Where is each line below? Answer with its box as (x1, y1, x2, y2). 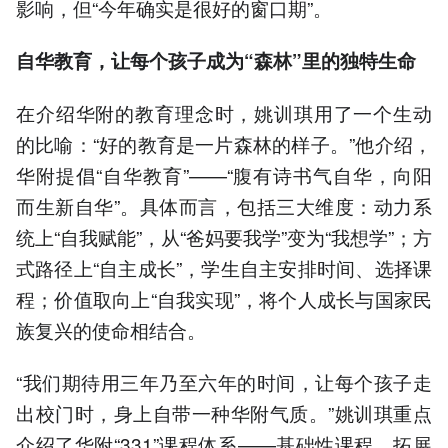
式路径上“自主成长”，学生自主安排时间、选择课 (16, 254, 432, 282)
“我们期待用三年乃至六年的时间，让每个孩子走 (16, 368, 432, 396)
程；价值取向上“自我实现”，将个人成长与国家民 (16, 285, 432, 313)
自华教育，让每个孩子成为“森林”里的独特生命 (16, 46, 416, 74)
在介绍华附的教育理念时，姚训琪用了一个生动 (16, 99, 432, 127)
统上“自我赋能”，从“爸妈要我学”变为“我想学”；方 (16, 223, 432, 251)
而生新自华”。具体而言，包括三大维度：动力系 (16, 192, 432, 220)
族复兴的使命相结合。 (16, 316, 206, 344)
